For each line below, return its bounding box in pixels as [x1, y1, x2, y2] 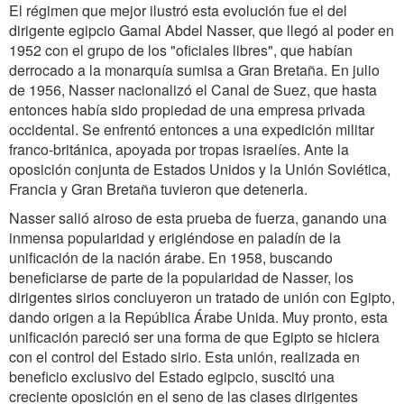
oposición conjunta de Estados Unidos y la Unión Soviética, [9, 159, 390, 179]
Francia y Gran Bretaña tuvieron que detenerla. [9, 179, 308, 199]
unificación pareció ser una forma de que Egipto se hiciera [9, 326, 380, 347]
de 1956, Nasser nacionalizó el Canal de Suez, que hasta [9, 79, 377, 100]
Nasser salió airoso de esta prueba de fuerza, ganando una [9, 207, 387, 228]
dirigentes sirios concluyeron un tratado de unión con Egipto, [9, 287, 395, 308]
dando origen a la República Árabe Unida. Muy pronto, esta [9, 307, 388, 327]
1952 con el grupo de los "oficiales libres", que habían [9, 40, 353, 60]
